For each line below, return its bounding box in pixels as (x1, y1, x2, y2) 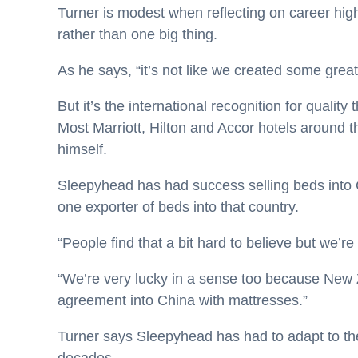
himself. (58, 141, 107, 157)
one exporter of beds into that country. (58, 199, 299, 215)
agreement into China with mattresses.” (58, 292, 308, 308)
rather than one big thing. (58, 26, 217, 42)
